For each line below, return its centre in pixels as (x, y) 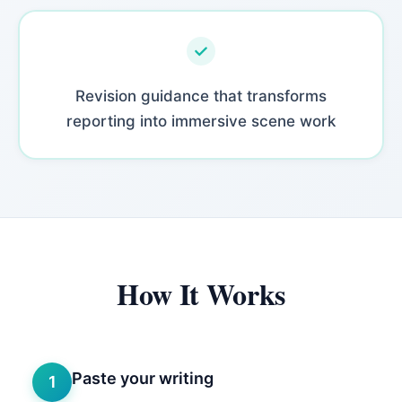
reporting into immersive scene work (201, 121)
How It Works (201, 294)
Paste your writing (143, 378)
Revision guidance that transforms (201, 96)
